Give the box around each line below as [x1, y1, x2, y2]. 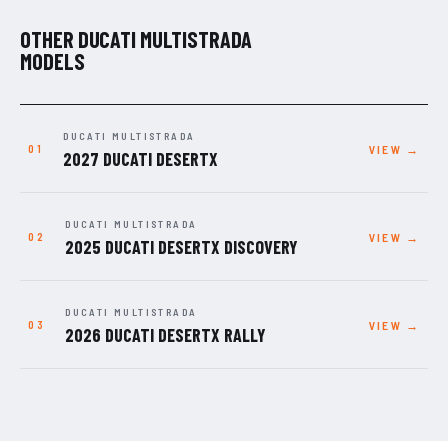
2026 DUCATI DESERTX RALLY [65, 324, 267, 347]
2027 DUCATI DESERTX [63, 148, 219, 171]
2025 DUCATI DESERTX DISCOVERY [65, 236, 299, 259]
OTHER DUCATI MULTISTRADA [20, 26, 253, 53]
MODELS [20, 48, 85, 75]
